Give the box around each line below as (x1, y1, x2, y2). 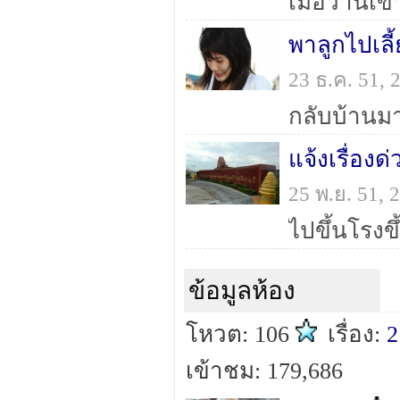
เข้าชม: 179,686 (186, 358, 343, 384)
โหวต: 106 (186, 321, 296, 347)
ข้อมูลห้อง (188, 277, 296, 304)
